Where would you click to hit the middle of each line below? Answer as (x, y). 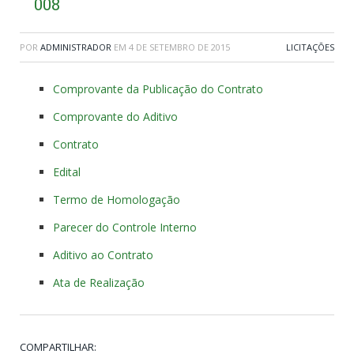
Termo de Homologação (117, 200)
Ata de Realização (99, 283)
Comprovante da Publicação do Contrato (158, 89)
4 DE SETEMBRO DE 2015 (179, 47)
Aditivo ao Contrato (103, 255)
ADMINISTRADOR (76, 47)
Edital (67, 172)
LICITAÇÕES (310, 47)
